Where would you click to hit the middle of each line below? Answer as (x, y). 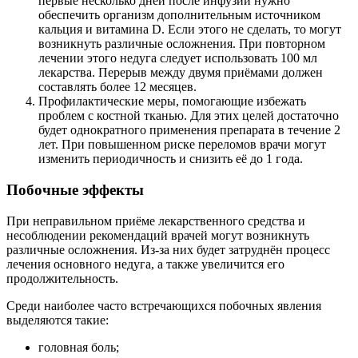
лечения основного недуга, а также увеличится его (145, 264)
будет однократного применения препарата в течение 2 (189, 130)
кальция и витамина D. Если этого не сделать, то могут (190, 30)
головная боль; (79, 347)
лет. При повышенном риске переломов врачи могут (182, 145)
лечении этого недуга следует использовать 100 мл (178, 58)
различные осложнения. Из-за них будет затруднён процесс (168, 249)
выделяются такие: (58, 320)
